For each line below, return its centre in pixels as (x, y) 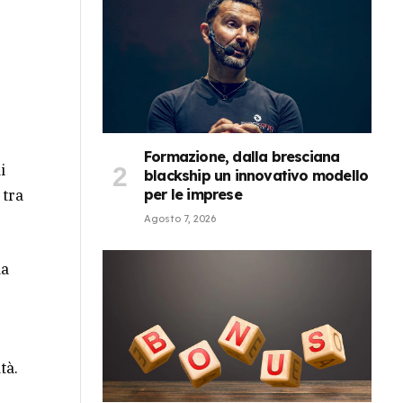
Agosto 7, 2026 (180, 219)
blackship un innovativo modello (256, 176)
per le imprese (193, 195)
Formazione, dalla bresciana (242, 157)
